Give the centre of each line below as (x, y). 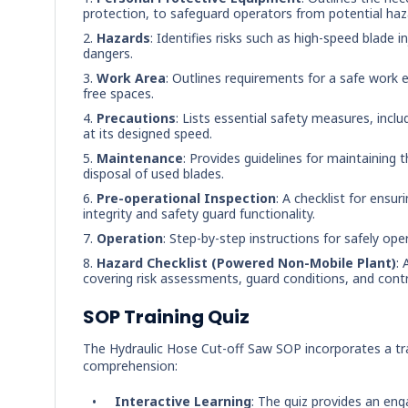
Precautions (136, 118)
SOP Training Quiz (166, 317)
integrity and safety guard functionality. (199, 214)
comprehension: (130, 366)
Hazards (123, 38)
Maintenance (140, 158)
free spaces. (118, 93)
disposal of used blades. (153, 173)
